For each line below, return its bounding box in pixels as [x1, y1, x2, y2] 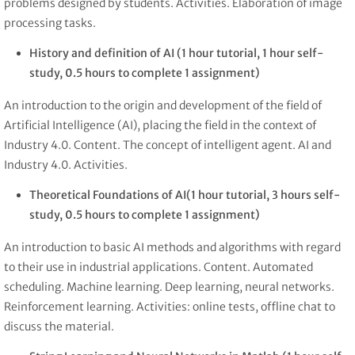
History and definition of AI [29, 46, 174, 61]
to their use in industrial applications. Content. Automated [4, 259, 313, 274]
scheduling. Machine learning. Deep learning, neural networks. [4, 279, 334, 294]
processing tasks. [4, 16, 96, 31]
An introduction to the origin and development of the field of [4, 98, 322, 113]
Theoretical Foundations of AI [29, 187, 186, 202]
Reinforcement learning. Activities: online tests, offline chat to [4, 299, 335, 314]
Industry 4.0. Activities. [4, 158, 128, 173]
